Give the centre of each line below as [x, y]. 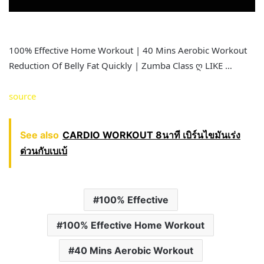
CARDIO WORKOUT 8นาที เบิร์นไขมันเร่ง [151, 135]
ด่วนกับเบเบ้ [44, 151]
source [22, 96]
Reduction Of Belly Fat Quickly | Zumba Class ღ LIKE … [121, 66]
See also [39, 135]
